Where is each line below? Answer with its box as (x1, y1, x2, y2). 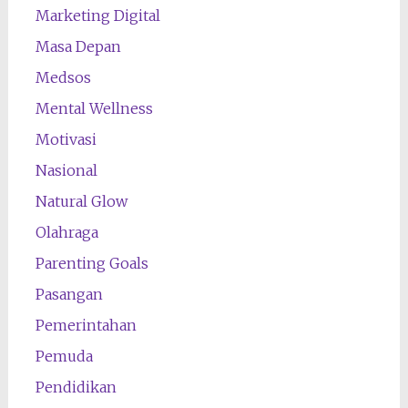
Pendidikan (35, 377, 117, 396)
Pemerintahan (35, 315, 137, 334)
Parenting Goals (35, 253, 148, 272)
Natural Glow (35, 191, 127, 210)
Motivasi (35, 129, 97, 148)
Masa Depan (35, 36, 121, 56)
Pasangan (35, 284, 103, 303)
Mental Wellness (35, 98, 153, 117)
